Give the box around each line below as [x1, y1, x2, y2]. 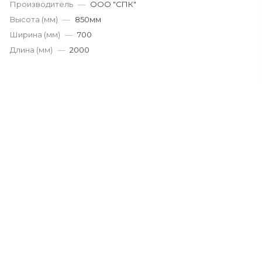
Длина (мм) [10, 45, 53, 54]
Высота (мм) [10, 15, 58, 24]
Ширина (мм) [10, 30, 61, 39]
